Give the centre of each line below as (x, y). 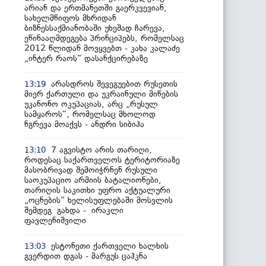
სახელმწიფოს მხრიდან (70, 18)
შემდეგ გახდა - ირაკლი (74, 210)
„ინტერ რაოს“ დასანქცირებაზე (86, 58)
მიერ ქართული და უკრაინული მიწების (101, 94)
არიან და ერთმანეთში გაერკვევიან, (96, 8)
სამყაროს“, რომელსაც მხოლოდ (90, 114)
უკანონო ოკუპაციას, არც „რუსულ (91, 104)
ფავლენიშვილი (55, 220)
